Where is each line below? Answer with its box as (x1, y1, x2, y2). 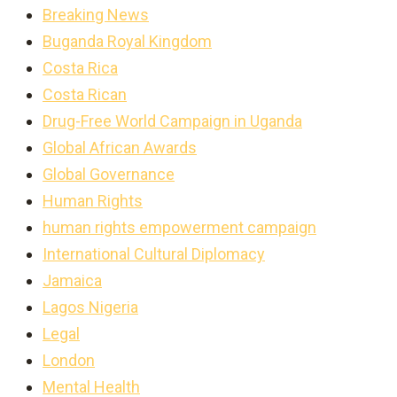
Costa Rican (43, 85, 127, 104)
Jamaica (43, 271, 102, 290)
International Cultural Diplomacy (43, 245, 265, 263)
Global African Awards (43, 138, 197, 157)
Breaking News (43, 5, 149, 24)
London (43, 351, 95, 370)
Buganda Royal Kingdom (43, 32, 212, 51)
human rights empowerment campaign (43, 218, 316, 237)
